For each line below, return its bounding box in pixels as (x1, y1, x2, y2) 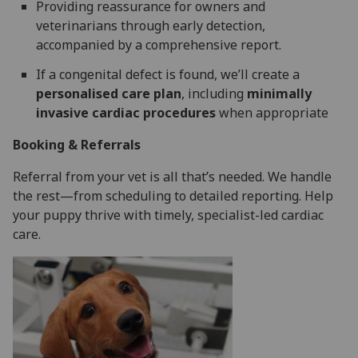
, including (181, 85, 247, 103)
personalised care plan (35, 85, 181, 103)
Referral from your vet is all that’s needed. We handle (13, 168, 332, 186)
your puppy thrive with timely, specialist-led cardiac (13, 206, 324, 225)
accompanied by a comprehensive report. (35, 36, 281, 54)
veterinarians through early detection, (35, 17, 265, 35)
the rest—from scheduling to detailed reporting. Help (13, 187, 333, 205)
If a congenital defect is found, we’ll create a (35, 66, 300, 84)
